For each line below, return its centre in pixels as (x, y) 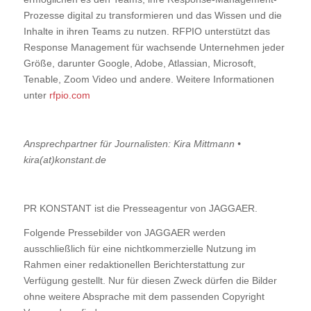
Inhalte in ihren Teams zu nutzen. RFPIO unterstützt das (146, 32)
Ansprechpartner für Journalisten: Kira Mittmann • (132, 144)
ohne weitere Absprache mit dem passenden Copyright (144, 296)
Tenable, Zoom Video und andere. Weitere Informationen (149, 79)
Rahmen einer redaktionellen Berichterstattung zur (134, 264)
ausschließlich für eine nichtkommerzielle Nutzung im (140, 248)
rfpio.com (69, 95)
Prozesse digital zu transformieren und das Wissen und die (152, 16)
